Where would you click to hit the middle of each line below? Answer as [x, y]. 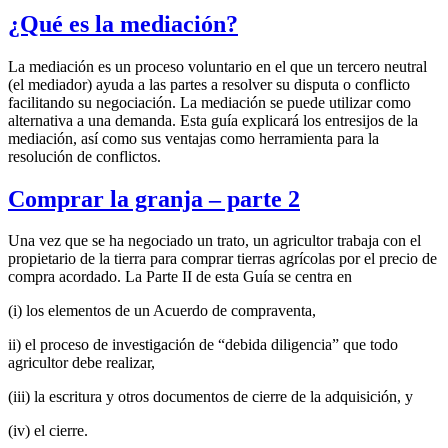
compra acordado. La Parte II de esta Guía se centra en [180, 277]
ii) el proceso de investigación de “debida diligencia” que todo [203, 345]
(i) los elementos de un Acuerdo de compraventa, [162, 311]
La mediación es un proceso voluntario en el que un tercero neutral [217, 66]
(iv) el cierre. [48, 431]
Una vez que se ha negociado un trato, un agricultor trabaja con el [214, 241]
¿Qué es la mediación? [123, 23]
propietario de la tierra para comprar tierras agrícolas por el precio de [222, 259]
